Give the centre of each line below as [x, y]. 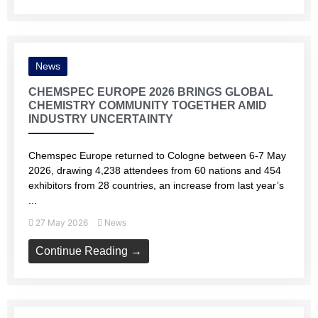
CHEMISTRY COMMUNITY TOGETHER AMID [148, 105]
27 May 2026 [62, 223]
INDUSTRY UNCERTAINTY [101, 119]
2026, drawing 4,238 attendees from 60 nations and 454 [155, 170]
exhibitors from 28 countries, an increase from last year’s [156, 185]
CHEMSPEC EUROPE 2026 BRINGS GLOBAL [151, 92]
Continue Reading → [89, 251]
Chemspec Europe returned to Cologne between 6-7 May [157, 155]
